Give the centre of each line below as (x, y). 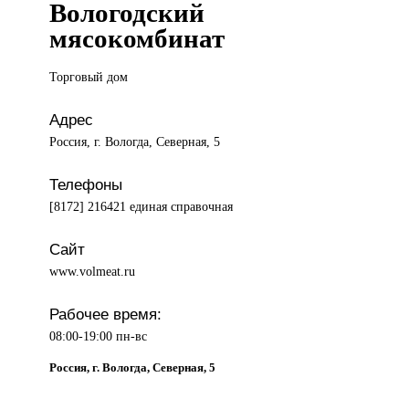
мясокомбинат (137, 39)
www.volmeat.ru (93, 272)
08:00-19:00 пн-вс (99, 336)
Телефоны (86, 185)
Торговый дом (89, 77)
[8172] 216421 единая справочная (142, 207)
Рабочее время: (106, 315)
